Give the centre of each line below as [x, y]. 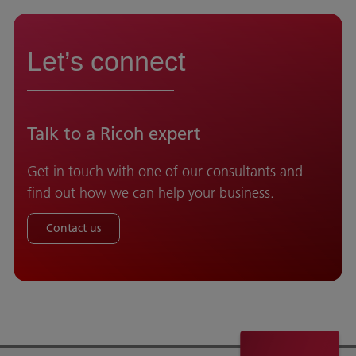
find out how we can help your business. [151, 193]
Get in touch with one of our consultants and [165, 172]
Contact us [74, 228]
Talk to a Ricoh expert [114, 134]
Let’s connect [106, 62]
